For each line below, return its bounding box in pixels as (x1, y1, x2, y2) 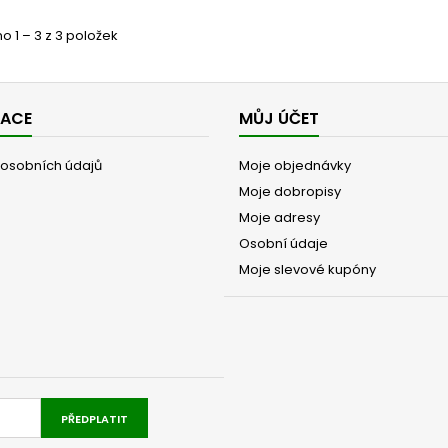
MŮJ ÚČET (239, 106, 319, 130)
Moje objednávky (239, 155, 351, 175)
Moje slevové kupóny (239, 259, 376, 279)
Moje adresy (239, 207, 320, 227)
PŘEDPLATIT (61, 410, 128, 427)
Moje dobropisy (239, 181, 341, 201)
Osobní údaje (239, 233, 328, 253)
